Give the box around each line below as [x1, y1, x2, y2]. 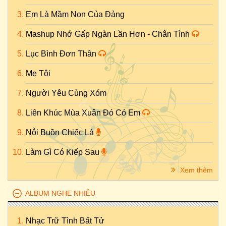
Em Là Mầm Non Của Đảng [26, 10, 125, 19]
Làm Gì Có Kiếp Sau [26, 148, 101, 156]
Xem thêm [178, 166, 213, 174]
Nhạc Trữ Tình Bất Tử [26, 216, 104, 225]
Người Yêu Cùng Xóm [26, 89, 106, 97]
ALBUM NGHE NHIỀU [25, 189, 95, 197]
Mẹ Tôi [26, 69, 50, 78]
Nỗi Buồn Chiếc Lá [26, 128, 96, 137]
